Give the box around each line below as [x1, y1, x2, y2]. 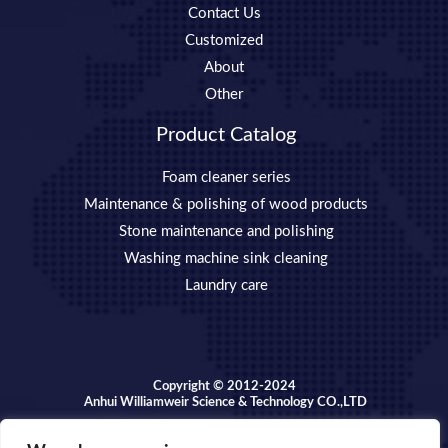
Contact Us [187, 6, 261, 22]
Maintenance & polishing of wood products [84, 197, 368, 213]
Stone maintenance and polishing [118, 224, 334, 240]
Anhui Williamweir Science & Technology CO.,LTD [81, 396, 367, 410]
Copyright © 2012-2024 [152, 380, 296, 394]
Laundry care [184, 278, 268, 294]
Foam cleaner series [161, 170, 291, 186]
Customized [185, 33, 263, 49]
